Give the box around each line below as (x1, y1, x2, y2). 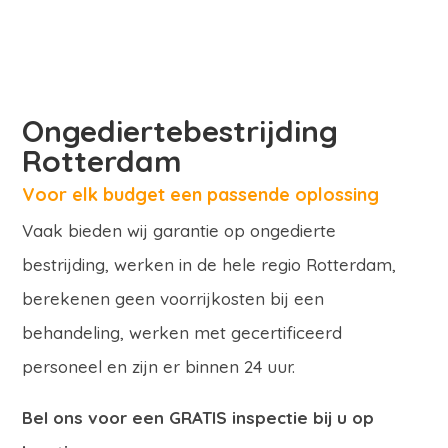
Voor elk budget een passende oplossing (22, 183, 380, 207)
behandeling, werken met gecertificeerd (22, 322, 343, 344)
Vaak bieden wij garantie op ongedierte (22, 220, 337, 242)
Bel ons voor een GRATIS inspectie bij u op (22, 407, 375, 429)
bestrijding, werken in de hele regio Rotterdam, (22, 254, 397, 276)
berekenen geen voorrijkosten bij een (22, 288, 325, 310)
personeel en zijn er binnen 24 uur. (22, 356, 296, 378)
